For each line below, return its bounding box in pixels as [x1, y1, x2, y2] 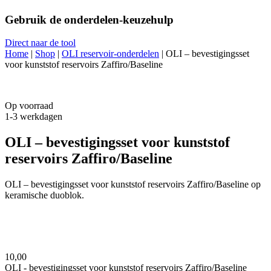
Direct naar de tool [5, 38, 76, 48]
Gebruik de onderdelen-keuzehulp [5, 13, 174, 26]
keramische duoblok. [5, 190, 84, 201]
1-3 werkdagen [5, 111, 62, 122]
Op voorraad [5, 100, 53, 111]
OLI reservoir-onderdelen [62, 48, 159, 59]
